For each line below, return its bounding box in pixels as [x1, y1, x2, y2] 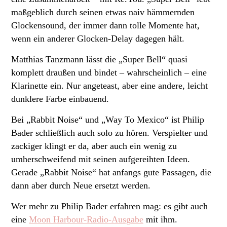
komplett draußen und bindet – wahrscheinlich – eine [11, 67, 207, 78]
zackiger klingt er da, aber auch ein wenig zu [11, 140, 177, 151]
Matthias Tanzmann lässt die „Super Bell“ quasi [11, 54, 187, 64]
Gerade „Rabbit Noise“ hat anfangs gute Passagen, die [11, 167, 211, 177]
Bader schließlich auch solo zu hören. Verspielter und [11, 127, 208, 138]
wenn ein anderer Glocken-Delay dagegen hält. [11, 33, 184, 44]
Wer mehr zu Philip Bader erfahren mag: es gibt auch [11, 201, 208, 211]
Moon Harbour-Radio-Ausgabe [29, 214, 143, 224]
